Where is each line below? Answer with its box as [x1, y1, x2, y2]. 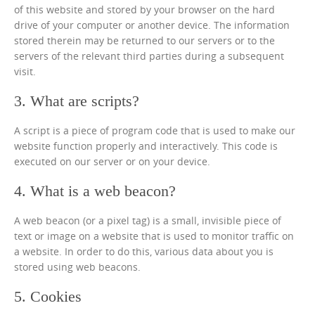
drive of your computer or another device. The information [14, 18, 290, 32]
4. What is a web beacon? [14, 182, 176, 200]
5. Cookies [14, 288, 82, 305]
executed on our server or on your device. [14, 155, 210, 168]
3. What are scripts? [14, 92, 139, 110]
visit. [14, 65, 36, 78]
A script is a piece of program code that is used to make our [14, 124, 295, 137]
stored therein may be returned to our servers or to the [14, 34, 275, 47]
